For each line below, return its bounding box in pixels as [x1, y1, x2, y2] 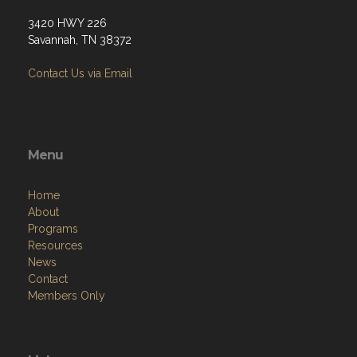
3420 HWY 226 [28, 17, 107, 29]
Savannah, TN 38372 [28, 33, 131, 46]
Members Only [28, 289, 105, 302]
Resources [28, 239, 83, 252]
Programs [28, 222, 78, 235]
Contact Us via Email [28, 67, 132, 80]
